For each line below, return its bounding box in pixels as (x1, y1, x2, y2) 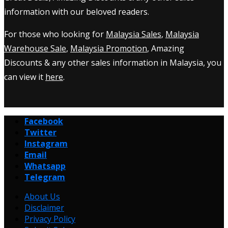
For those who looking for (4, 28, 106, 40)
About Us (24, 190, 60, 202)
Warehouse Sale (4, 42, 66, 54)
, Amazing (147, 42, 184, 54)
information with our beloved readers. (4, 6, 149, 17)
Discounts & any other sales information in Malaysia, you (4, 56, 221, 68)
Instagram (24, 137, 68, 149)
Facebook (24, 115, 63, 127)
